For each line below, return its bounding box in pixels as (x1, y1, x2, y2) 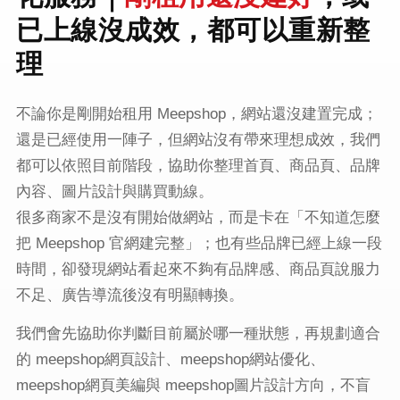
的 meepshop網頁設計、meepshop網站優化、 (16, 351, 325, 367)
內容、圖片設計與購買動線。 (16, 183, 213, 199)
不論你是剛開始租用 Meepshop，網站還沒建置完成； (16, 105, 378, 121)
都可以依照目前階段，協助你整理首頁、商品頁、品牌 (16, 157, 380, 173)
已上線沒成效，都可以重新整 (16, 14, 371, 46)
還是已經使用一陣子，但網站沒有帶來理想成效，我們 (16, 131, 380, 147)
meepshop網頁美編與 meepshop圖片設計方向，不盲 (16, 377, 371, 393)
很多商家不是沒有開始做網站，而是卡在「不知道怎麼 (16, 209, 380, 225)
